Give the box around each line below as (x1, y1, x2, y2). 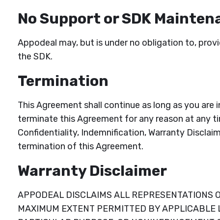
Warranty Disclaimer (17, 162, 167, 179)
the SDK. (17, 51, 53, 62)
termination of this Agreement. (17, 140, 143, 151)
